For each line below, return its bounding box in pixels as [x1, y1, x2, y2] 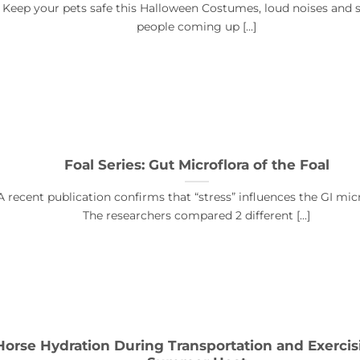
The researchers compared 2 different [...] [83, 208, 310, 223]
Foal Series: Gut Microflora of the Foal [63, 157, 329, 174]
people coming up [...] [137, 19, 256, 35]
